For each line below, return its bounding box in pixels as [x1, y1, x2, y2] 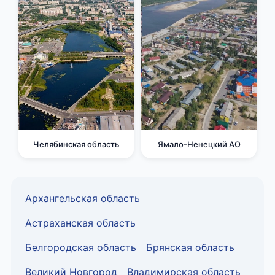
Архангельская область [25, 192, 140, 204]
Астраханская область [25, 216, 136, 229]
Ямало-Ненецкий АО [157, 139, 241, 149]
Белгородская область [25, 241, 136, 254]
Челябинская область [33, 139, 119, 149]
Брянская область [146, 241, 234, 254]
